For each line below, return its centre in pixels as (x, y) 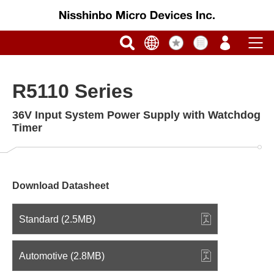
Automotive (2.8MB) (62, 256)
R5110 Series (73, 91)
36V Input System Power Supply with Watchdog (136, 115)
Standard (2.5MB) (57, 219)
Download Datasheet (61, 186)
